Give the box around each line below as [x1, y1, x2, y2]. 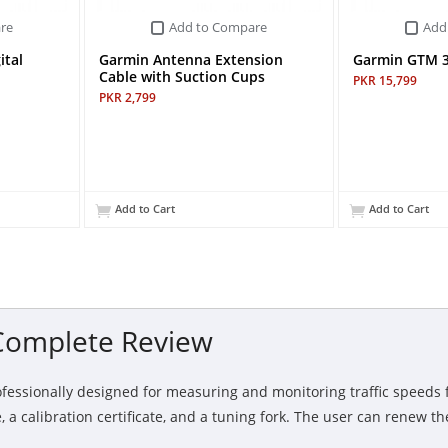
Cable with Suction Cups [99, 67, 265, 87]
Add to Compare [169, 18, 267, 37]
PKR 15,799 [353, 72, 417, 90]
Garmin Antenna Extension [99, 50, 283, 70]
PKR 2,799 [99, 89, 156, 107]
